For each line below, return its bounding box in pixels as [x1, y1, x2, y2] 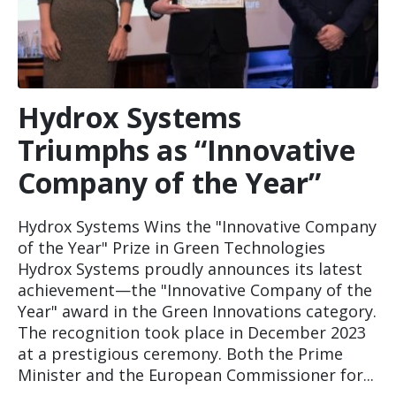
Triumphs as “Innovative [18, 131, 355, 169]
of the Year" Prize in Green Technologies [18, 237, 325, 258]
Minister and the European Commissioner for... [18, 364, 374, 385]
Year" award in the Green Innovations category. [18, 301, 377, 322]
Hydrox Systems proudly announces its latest [18, 258, 362, 279]
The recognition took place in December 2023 [18, 322, 366, 343]
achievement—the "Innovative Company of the [18, 279, 372, 301]
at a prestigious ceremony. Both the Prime [18, 343, 343, 364]
